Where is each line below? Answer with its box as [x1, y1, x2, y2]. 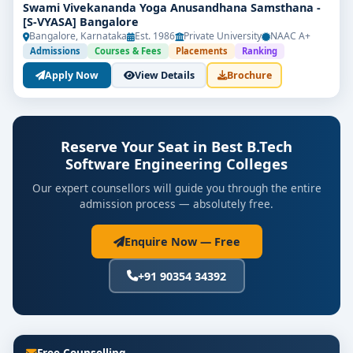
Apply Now [45, 68, 98, 82]
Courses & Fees [95, 45, 162, 57]
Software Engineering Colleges [65, 154, 288, 173]
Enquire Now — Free [124, 234, 240, 249]
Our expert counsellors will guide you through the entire [32, 180, 321, 195]
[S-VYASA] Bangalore [23, 14, 139, 29]
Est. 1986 [135, 29, 175, 43]
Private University [184, 29, 262, 43]
